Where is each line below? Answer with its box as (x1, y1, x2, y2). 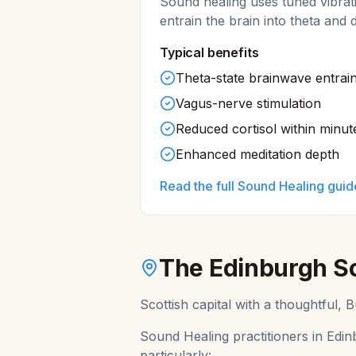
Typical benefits (160, 44, 259, 60)
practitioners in (229, 328, 327, 344)
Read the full (160, 178, 238, 194)
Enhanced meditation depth (176, 146, 339, 162)
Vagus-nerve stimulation (176, 95, 321, 111)
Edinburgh (208, 253, 328, 282)
